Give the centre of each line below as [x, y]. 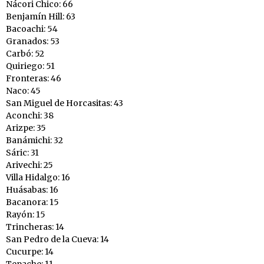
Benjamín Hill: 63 [41, 17]
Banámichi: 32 [34, 141]
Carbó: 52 [25, 54]
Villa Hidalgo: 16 [38, 178]
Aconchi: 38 [30, 116]
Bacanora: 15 [32, 202]
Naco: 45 [23, 91]
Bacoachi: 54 [32, 29]
